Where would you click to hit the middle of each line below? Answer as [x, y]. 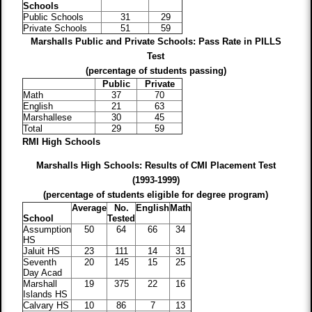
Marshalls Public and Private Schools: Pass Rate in [141, 42]
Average [89, 208]
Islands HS [46, 295]
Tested [122, 219]
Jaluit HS [42, 251]
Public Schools [54, 17]
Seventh [40, 263]
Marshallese [48, 118]
